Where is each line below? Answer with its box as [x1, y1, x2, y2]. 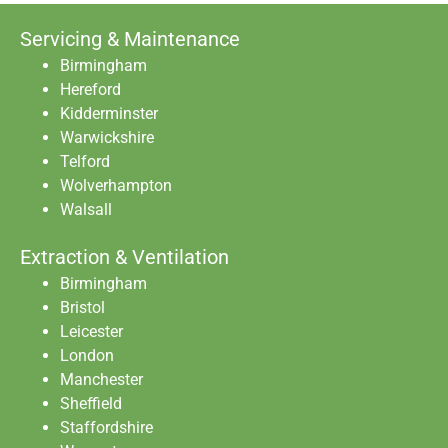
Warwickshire [60, 128, 154, 148]
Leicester [60, 322, 123, 342]
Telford [60, 152, 110, 172]
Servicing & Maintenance [20, 27, 240, 52]
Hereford [60, 80, 121, 100]
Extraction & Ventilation [20, 245, 229, 270]
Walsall [60, 200, 112, 220]
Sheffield [60, 394, 122, 414]
